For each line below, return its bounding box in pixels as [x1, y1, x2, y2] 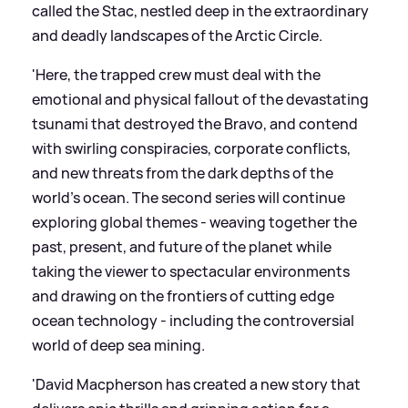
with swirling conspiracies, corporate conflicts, [32, 138, 351, 159]
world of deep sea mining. [32, 335, 205, 356]
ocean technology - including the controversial [32, 311, 354, 331]
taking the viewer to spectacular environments [32, 261, 350, 282]
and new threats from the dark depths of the [32, 163, 333, 184]
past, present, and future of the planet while [32, 237, 331, 258]
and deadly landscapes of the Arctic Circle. [32, 25, 322, 46]
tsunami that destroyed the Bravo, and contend [32, 114, 358, 135]
